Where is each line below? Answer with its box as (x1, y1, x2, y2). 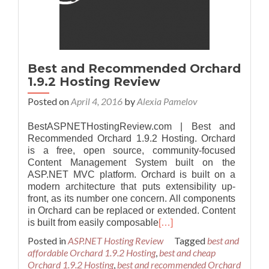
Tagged (174, 235, 207, 246)
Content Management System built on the (28, 157, 235, 168)
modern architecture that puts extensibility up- (28, 181, 235, 192)
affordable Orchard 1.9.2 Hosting (28, 247, 156, 258)
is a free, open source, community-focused (28, 145, 235, 156)
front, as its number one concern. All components (28, 193, 235, 204)
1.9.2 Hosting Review (28, 74, 160, 89)
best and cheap (159, 247, 216, 258)
